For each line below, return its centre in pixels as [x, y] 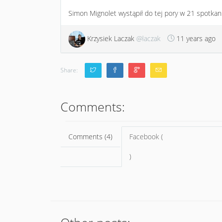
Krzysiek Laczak [111, 38]
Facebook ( [146, 137]
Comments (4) [90, 137]
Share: [69, 70]
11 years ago [196, 38]
